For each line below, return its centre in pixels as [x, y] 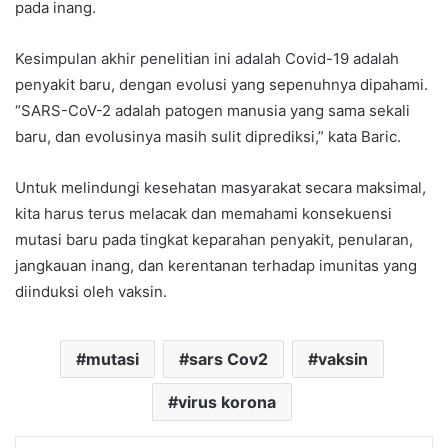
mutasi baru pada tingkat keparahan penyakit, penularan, [214, 239]
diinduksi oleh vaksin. [91, 291]
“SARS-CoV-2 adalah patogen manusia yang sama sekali [212, 110]
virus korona [226, 401]
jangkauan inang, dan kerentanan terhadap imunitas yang [216, 265]
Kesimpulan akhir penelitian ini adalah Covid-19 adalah [207, 58]
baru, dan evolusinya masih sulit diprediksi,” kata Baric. [208, 136]
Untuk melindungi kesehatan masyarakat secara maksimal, [220, 187]
